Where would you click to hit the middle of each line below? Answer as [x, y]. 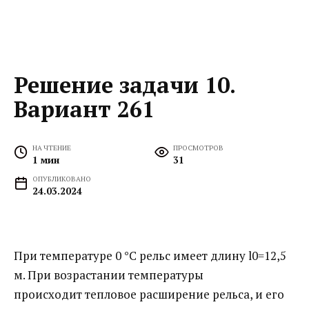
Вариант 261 [84, 109]
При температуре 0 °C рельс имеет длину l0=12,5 [150, 256]
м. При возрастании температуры [109, 275]
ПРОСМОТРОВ [199, 148]
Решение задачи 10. [124, 84]
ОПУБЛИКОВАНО [62, 179]
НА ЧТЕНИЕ [52, 148]
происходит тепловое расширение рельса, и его [149, 295]
